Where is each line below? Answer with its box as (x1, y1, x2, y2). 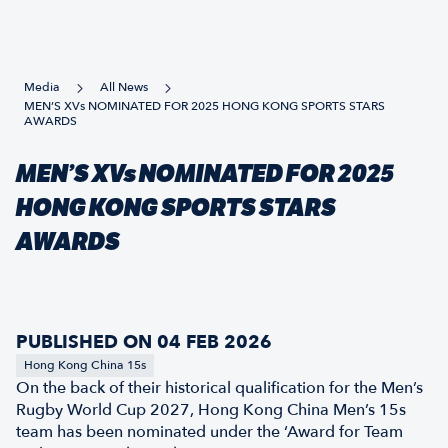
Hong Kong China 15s (24, 357, 146, 373)
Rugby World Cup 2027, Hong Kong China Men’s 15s (16, 399, 406, 421)
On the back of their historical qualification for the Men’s (16, 377, 423, 399)
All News (100, 79, 148, 95)
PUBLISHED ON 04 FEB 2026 (16, 330, 272, 355)
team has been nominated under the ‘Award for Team (16, 421, 403, 443)
